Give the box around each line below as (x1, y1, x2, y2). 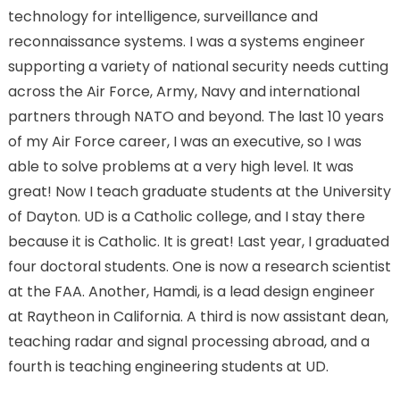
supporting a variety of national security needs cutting (7, 55, 388, 77)
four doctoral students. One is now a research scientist (7, 255, 391, 277)
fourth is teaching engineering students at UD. (7, 355, 329, 377)
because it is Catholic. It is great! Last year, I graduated (7, 230, 389, 252)
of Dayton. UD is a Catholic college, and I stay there (7, 205, 365, 227)
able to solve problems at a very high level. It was (7, 155, 354, 177)
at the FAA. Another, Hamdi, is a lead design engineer (7, 280, 375, 302)
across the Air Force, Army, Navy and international (7, 80, 360, 102)
